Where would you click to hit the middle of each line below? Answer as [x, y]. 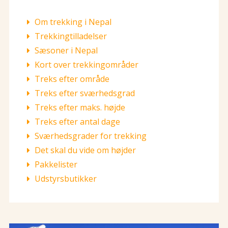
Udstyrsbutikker [66, 179]
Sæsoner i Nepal [66, 50]
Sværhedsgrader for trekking [91, 136]
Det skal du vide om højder [85, 150]
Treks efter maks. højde [80, 107]
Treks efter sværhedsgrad [85, 93]
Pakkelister [56, 164]
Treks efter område [72, 79]
